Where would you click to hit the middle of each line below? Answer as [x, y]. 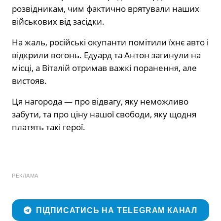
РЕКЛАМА [25, 175]
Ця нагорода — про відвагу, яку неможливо [100, 101]
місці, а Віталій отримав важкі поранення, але [104, 68]
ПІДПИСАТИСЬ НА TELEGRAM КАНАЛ [117, 210]
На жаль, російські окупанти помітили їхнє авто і [110, 42]
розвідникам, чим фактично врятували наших [106, 8]
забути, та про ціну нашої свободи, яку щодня [104, 114]
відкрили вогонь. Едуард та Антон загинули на [106, 55]
